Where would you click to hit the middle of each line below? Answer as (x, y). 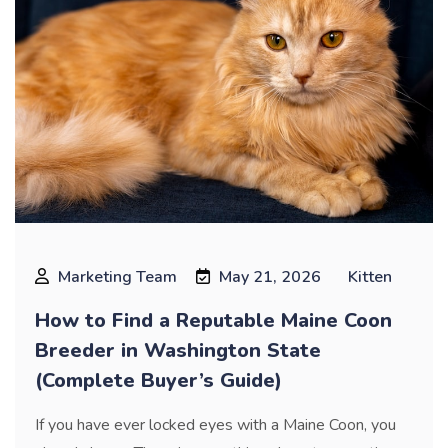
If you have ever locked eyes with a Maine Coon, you (215, 424)
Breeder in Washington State (178, 350)
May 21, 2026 (270, 276)
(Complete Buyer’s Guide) (158, 380)
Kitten (370, 276)
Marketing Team (117, 276)
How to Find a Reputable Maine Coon (213, 320)
